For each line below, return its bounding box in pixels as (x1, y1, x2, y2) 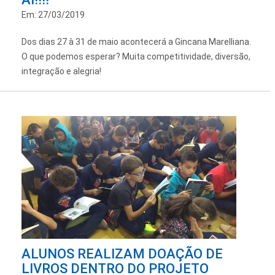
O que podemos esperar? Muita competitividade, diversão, (21, 51, 250, 61)
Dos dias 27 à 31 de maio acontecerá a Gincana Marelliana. (21, 36, 251, 47)
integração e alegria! (21, 66, 101, 76)
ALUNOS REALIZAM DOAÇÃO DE (21, 246, 223, 261)
